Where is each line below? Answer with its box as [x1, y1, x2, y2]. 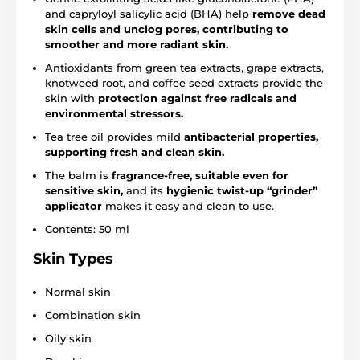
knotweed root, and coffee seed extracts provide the [45, 76, 323, 89]
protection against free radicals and [98, 91, 297, 104]
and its [123, 183, 166, 197]
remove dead [252, 6, 325, 20]
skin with [45, 91, 98, 104]
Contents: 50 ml [45, 222, 129, 235]
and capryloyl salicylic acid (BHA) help [45, 6, 252, 20]
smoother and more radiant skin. [45, 37, 228, 51]
